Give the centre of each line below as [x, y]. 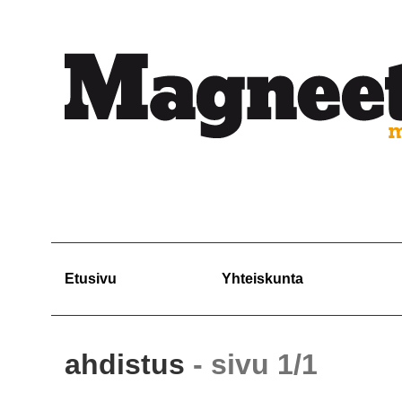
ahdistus [129, 365]
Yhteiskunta [262, 279]
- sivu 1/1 [255, 365]
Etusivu [91, 279]
